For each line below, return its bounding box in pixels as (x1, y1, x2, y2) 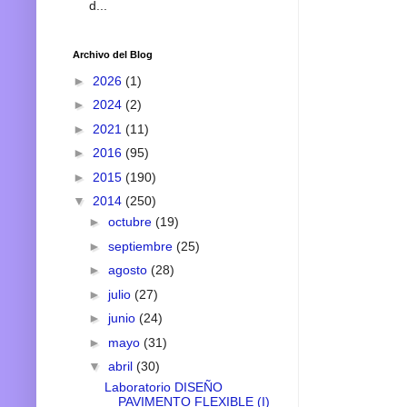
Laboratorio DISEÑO (104, 380, 223, 395)
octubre (107, 214, 155, 230)
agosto (107, 263, 151, 278)
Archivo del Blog (73, 49, 153, 61)
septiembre (107, 238, 176, 253)
